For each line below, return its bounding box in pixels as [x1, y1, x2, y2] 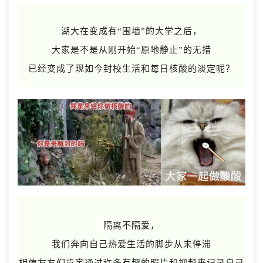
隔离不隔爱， [103, 221, 160, 231]
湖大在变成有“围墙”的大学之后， [61, 26, 202, 36]
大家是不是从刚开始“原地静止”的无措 [52, 45, 211, 55]
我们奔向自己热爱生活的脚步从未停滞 [52, 240, 211, 249]
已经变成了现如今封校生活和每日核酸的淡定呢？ [28, 63, 235, 73]
